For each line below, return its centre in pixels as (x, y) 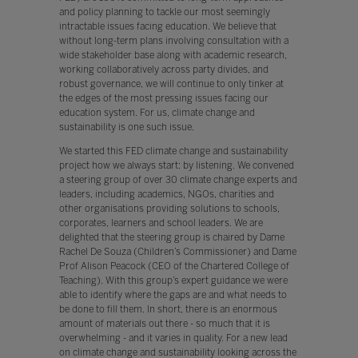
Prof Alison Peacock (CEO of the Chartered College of (174, 266)
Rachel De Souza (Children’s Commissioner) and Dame (177, 251)
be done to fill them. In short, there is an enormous (168, 309)
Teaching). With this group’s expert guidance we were (173, 280)
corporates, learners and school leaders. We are (161, 223)
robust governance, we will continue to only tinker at (171, 84)
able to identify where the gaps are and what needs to (173, 294)
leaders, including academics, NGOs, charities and (166, 194)
